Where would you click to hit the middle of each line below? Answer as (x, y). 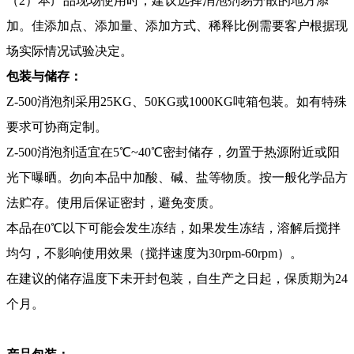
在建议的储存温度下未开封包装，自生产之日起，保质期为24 (177, 278)
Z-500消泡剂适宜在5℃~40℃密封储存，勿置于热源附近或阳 (173, 152)
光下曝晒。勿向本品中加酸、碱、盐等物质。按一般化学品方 (177, 177)
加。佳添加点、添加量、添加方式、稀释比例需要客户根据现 (177, 25)
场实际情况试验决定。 (70, 51)
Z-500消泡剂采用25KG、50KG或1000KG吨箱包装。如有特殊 (177, 101)
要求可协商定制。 (57, 126)
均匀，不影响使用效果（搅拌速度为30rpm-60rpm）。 (154, 253)
